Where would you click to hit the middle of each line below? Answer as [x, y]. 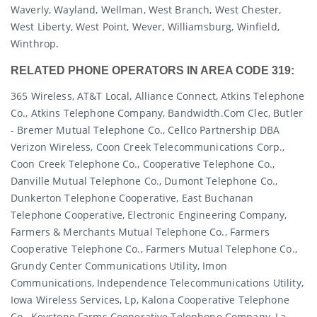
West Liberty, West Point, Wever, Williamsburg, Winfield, [145, 27]
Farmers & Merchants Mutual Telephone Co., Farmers [140, 231]
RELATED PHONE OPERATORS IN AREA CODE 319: [152, 70]
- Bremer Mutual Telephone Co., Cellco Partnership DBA [145, 129]
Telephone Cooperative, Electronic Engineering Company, [149, 214]
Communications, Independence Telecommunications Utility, [157, 282]
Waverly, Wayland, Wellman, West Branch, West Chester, [146, 10]
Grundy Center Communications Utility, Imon [119, 265]
